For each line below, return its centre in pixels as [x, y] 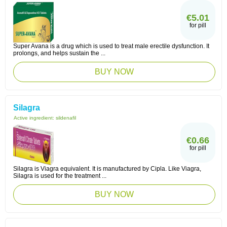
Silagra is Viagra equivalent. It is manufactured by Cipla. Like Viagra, [107, 169]
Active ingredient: [35, 118]
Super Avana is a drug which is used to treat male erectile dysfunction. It [111, 46]
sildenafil [66, 118]
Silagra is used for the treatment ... [60, 176]
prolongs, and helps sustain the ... [59, 53]
